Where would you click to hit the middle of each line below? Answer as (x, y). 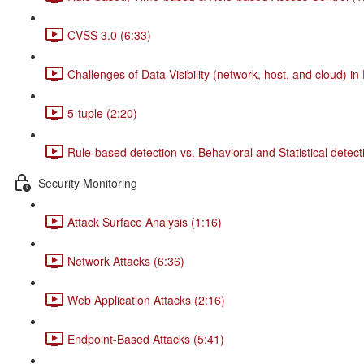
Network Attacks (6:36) (126, 260)
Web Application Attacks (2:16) (146, 299)
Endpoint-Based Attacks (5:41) (146, 338)
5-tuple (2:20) (102, 113)
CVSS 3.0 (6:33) (109, 35)
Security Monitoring (88, 182)
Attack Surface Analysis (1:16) (145, 221)
